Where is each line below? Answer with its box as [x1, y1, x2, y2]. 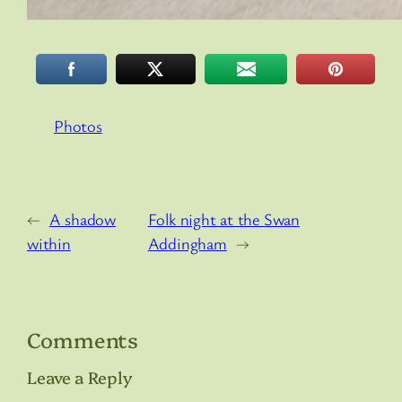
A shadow [48, 208, 117, 231]
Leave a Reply [27, 365, 133, 389]
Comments [27, 325, 139, 354]
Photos [54, 114, 102, 136]
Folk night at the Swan [147, 208, 300, 231]
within [27, 232, 71, 255]
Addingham [147, 232, 227, 255]
